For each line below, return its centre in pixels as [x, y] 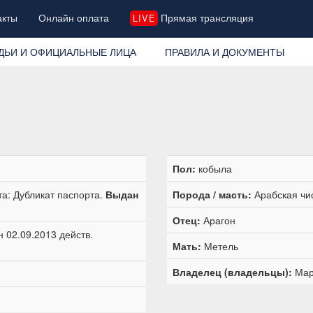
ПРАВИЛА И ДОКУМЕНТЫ [224, 51]
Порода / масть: [212, 194]
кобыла [214, 168]
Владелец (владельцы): [232, 271]
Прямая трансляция [205, 17]
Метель [220, 246]
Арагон [218, 220]
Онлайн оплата [74, 17]
